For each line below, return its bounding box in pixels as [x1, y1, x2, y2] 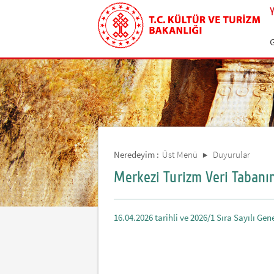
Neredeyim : [114, 149, 159, 160]
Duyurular [213, 149, 250, 160]
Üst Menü [162, 149, 198, 160]
